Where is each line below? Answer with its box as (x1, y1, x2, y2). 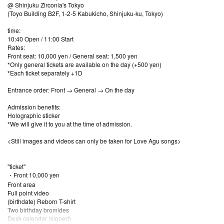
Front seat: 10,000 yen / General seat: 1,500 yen (7, 51, 137, 60)
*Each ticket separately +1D (7, 68, 82, 77)
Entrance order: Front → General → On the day (7, 85, 134, 94)
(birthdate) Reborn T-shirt (7, 196, 75, 205)
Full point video (7, 188, 49, 197)
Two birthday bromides (7, 205, 69, 214)
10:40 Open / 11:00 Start (7, 34, 73, 43)
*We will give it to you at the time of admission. (7, 119, 132, 128)
